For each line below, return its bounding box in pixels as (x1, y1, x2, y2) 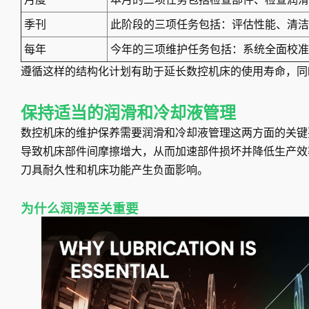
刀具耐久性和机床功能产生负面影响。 (21, 163, 208, 177)
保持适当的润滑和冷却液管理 (21, 103, 236, 123)
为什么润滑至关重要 (21, 201, 139, 217)
